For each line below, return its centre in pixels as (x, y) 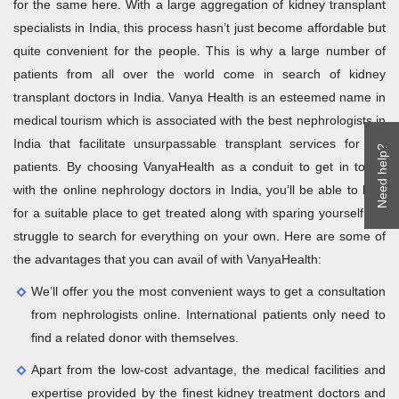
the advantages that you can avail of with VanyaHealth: (167, 260)
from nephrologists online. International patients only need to (208, 315)
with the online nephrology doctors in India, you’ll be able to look (199, 190)
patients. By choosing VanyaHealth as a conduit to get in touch (199, 167)
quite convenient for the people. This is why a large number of (199, 51)
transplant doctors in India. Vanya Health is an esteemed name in (199, 98)
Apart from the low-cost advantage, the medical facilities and (208, 370)
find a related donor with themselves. (135, 338)
